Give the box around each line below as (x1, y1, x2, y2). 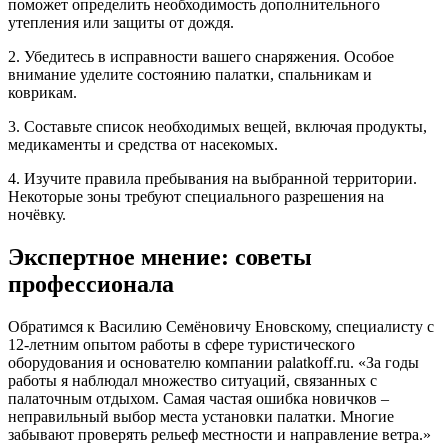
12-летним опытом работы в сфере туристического (8, 336, 355, 354)
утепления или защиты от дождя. (8, 14, 234, 32)
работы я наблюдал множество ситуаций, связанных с (8, 372, 377, 390)
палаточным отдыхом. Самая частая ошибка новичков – (8, 390, 389, 408)
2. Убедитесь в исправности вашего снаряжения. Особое (8, 48, 394, 66)
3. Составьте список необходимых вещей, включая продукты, (8, 118, 427, 136)
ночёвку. (8, 206, 66, 224)
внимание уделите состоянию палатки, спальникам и (8, 66, 372, 84)
